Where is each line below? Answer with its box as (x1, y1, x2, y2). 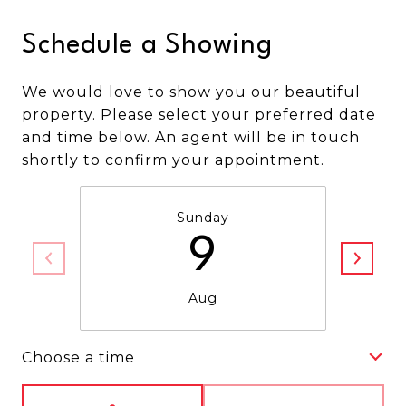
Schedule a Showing (22, 33, 273, 59)
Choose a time (22, 348, 135, 366)
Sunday (177, 209, 229, 226)
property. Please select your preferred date (22, 106, 376, 123)
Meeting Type (203, 387, 315, 404)
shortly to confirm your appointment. (22, 151, 324, 169)
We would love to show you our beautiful (22, 83, 361, 101)
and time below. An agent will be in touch (22, 129, 360, 146)
